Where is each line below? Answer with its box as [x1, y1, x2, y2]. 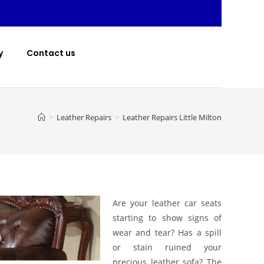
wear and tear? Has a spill [113, 226, 222, 238]
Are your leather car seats [113, 197, 222, 209]
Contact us [27, 47, 76, 59]
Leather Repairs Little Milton [123, 111, 222, 123]
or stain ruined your [113, 241, 222, 253]
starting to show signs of [113, 212, 222, 223]
